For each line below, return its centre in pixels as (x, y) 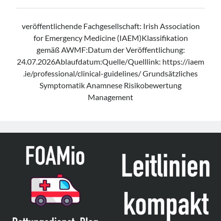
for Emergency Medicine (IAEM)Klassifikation (110, 38)
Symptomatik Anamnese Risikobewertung (110, 85)
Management (110, 97)
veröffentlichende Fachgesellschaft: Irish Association (110, 26)
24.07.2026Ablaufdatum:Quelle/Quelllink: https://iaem (110, 61)
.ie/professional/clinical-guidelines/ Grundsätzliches (110, 73)
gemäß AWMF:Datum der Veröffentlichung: (110, 50)
